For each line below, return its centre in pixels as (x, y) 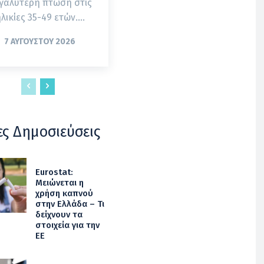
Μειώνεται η (59, 182)
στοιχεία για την (67, 225)
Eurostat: (54, 172)
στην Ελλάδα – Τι (70, 204)
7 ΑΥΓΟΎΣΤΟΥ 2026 (40, 41)
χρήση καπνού (64, 193)
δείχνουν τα (59, 214)
